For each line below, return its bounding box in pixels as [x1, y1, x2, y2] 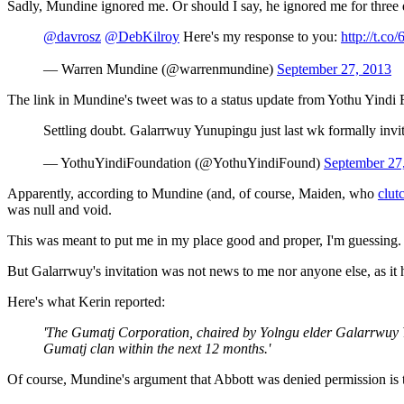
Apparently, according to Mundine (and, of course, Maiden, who [7, 185, 378, 201]
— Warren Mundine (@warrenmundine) [43, 60, 277, 77]
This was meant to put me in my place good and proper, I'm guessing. [7, 232, 401, 248]
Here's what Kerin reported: [7, 293, 165, 309]
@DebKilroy [105, 28, 179, 44]
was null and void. [7, 201, 112, 217]
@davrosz [43, 28, 101, 44]
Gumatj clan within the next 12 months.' [43, 340, 271, 356]
